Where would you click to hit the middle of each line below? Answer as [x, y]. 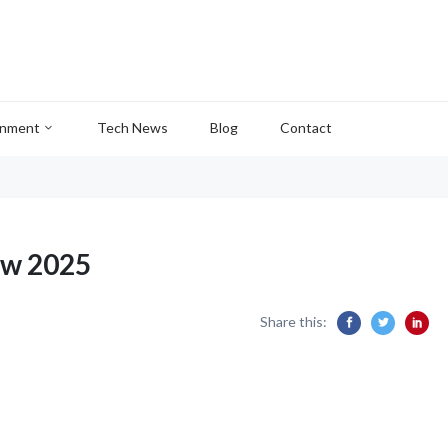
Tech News [132, 127]
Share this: [293, 321]
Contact [306, 127]
